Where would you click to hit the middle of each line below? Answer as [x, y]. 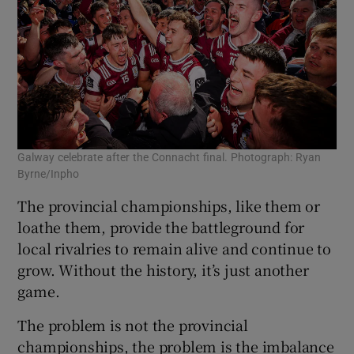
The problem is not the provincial [133, 325]
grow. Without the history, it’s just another [163, 270]
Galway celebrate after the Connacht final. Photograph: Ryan [169, 158]
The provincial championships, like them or [169, 206]
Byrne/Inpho [49, 174]
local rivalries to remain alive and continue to [175, 249]
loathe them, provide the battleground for [161, 227]
